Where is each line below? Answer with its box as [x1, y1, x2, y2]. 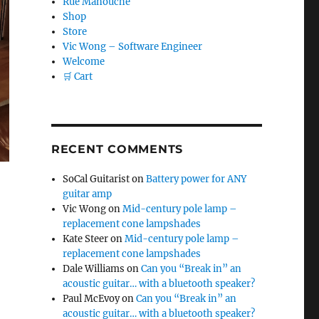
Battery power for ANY [146, 173, 247, 186]
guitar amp [63, 188, 113, 201]
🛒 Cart [63, 70, 93, 83]
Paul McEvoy [63, 293, 120, 305]
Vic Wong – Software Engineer [63, 41, 203, 53]
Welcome [63, 56, 105, 68]
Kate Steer [63, 233, 109, 246]
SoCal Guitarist [63, 173, 130, 186]
